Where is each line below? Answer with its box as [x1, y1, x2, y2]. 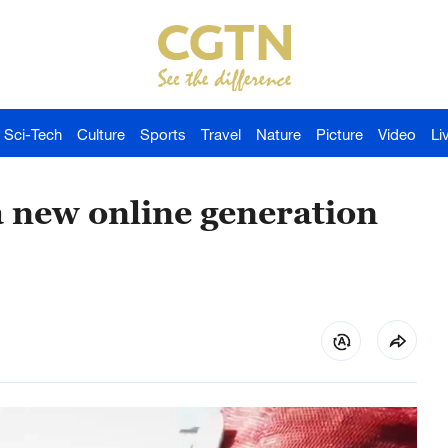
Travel [201, 125, 241, 143]
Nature [256, 125, 301, 143]
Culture [77, 125, 125, 143]
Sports [140, 125, 186, 143]
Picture [316, 125, 363, 143]
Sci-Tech [4, 125, 62, 143]
